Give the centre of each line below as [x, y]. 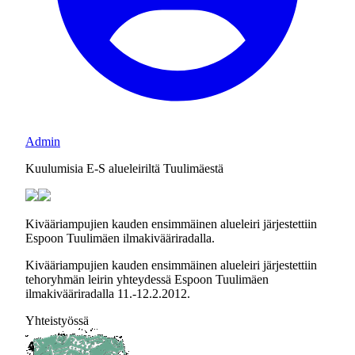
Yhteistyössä [57, 321]
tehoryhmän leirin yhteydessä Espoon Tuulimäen [147, 279]
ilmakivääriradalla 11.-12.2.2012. [108, 294]
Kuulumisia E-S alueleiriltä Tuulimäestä [124, 168]
